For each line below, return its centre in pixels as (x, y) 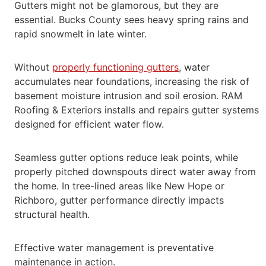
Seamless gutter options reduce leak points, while (126, 158)
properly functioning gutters (115, 67)
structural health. (52, 215)
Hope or (206, 186)
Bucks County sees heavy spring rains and (154, 20)
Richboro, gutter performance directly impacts (119, 200)
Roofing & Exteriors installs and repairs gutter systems (137, 110)
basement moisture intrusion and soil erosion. (118, 96)
